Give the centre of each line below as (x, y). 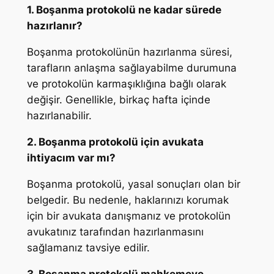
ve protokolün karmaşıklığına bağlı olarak (126, 84)
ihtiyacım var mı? (71, 157)
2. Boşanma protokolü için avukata (115, 142)
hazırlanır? (54, 26)
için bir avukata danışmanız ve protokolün (128, 216)
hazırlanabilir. (59, 116)
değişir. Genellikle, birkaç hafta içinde (118, 100)
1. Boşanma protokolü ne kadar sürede (124, 10)
